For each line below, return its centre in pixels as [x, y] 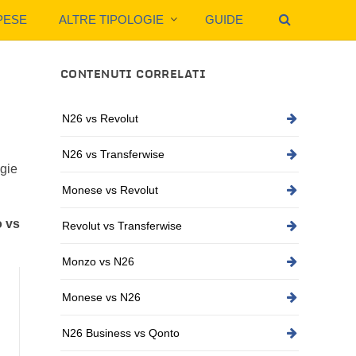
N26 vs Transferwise [113, 154]
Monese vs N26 [101, 297]
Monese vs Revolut [110, 190]
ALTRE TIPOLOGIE [111, 19]
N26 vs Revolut [100, 118]
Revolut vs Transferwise [122, 226]
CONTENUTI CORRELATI [133, 75]
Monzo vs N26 [98, 261]
